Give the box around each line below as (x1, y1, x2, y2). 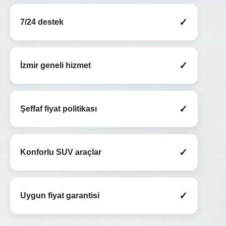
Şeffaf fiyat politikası (20, 104, 97, 114)
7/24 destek (20, 18, 64, 27)
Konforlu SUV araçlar (20, 148, 101, 157)
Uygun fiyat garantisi (20, 191, 99, 200)
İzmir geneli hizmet (20, 61, 91, 70)
